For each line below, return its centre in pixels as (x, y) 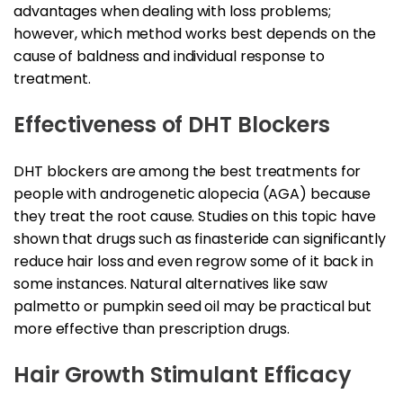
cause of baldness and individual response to (169, 56)
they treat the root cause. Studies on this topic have (195, 216)
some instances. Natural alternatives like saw (170, 283)
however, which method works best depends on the (195, 33)
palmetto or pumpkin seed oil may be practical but (193, 306)
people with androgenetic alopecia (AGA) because (193, 193)
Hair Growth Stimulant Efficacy (183, 374)
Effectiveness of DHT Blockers (172, 124)
